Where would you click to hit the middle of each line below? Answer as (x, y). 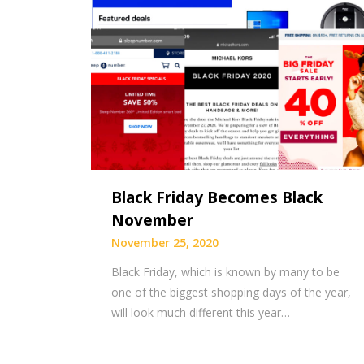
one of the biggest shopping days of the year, (231, 292)
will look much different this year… (201, 312)
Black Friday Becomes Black (217, 197)
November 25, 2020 (165, 242)
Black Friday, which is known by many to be (225, 271)
